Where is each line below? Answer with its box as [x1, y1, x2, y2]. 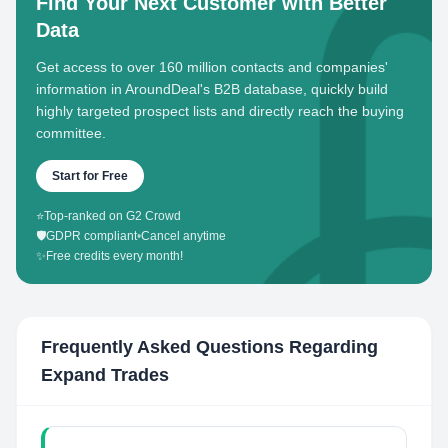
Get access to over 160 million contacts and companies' [36, 59, 388, 75]
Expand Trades [41, 365, 169, 385]
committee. [36, 125, 106, 141]
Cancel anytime [141, 229, 226, 243]
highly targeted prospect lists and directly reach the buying [36, 103, 404, 119]
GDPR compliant [46, 229, 137, 243]
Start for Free [52, 169, 128, 183]
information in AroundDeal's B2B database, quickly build [36, 81, 388, 97]
